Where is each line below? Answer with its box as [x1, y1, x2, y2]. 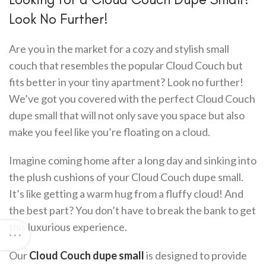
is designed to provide [144, 249, 247, 262]
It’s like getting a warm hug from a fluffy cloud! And [9, 187, 243, 200]
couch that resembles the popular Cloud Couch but [9, 59, 243, 72]
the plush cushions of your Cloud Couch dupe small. [9, 170, 243, 183]
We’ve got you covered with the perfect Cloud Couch [9, 92, 255, 105]
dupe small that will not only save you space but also [9, 109, 245, 122]
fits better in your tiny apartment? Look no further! [9, 75, 243, 88]
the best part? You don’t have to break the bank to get [9, 204, 256, 217]
